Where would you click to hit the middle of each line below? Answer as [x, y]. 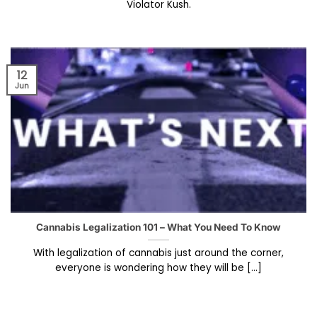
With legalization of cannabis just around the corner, [158, 253]
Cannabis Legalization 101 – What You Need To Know [158, 227]
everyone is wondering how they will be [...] [158, 268]
